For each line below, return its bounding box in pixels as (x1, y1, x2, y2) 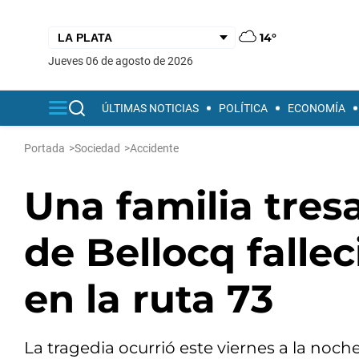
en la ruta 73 (24, 276, 273, 322)
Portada (24, 142, 65, 155)
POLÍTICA (219, 102, 268, 115)
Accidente (130, 142, 179, 155)
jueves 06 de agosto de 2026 (54, 54, 193, 67)
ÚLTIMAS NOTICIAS (102, 102, 199, 115)
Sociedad (75, 142, 120, 155)
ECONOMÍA (288, 102, 345, 115)
